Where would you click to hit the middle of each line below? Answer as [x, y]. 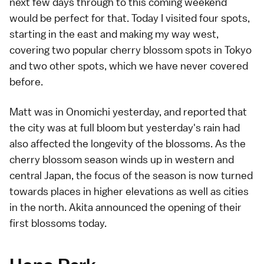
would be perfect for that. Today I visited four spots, [130, 18]
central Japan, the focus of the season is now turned [131, 175]
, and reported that [203, 111]
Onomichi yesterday [113, 111]
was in [49, 111]
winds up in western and [176, 159]
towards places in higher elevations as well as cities [129, 191]
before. [26, 81]
